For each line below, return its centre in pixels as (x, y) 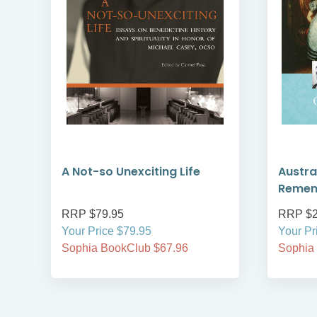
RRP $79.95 (93, 214)
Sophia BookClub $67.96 (125, 248)
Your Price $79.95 (106, 231)
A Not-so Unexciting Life (131, 172)
